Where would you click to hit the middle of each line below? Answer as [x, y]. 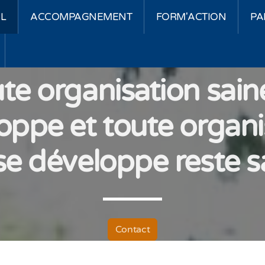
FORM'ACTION [191, 17]
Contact [132, 230]
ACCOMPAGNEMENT [81, 17]
